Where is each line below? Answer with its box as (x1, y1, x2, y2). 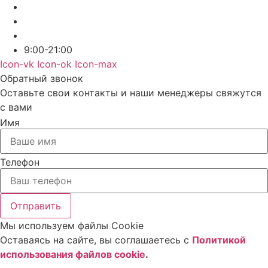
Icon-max (75, 58, 117, 71)
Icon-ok (37, 58, 72, 71)
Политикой (192, 234, 246, 246)
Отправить (10, 200, 61, 212)
